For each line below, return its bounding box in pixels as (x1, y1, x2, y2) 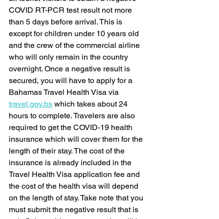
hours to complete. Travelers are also (9, 110, 137, 120)
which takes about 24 (52, 99, 130, 109)
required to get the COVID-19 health (9, 122, 134, 132)
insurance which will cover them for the (9, 134, 145, 144)
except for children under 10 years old (9, 28, 141, 38)
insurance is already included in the (9, 157, 133, 167)
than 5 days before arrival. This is (9, 17, 124, 26)
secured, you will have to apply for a (9, 75, 134, 85)
